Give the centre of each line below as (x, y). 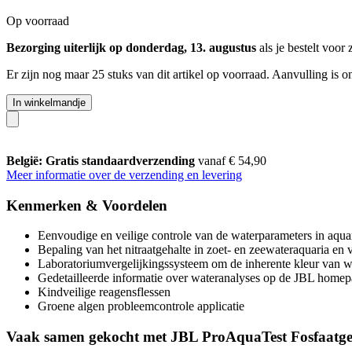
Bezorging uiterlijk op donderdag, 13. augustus (131, 47)
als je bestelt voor (302, 47)
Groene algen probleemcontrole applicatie (141, 306)
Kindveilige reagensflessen (104, 292)
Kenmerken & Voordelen (87, 205)
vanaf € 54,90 (232, 160)
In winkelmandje (49, 102)
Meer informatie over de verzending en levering (124, 174)
